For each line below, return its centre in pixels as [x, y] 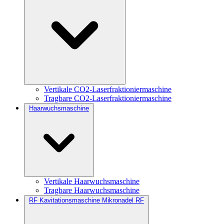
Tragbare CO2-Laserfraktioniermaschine [108, 98]
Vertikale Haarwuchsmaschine [92, 181]
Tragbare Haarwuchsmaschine [92, 190]
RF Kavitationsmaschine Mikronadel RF [86, 200]
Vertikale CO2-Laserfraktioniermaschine [108, 89]
